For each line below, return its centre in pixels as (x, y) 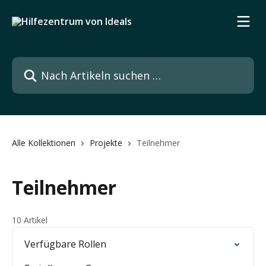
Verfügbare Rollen (65, 244)
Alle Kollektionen (44, 143)
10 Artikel (30, 220)
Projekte (106, 143)
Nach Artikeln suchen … (63, 64)
